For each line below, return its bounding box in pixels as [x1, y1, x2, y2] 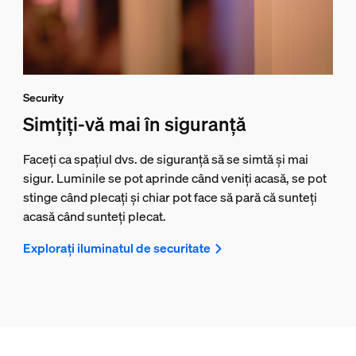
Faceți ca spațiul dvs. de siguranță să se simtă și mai [22, 149, 308, 168]
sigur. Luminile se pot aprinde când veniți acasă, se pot [22, 168, 327, 187]
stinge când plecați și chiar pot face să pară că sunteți [22, 188, 317, 206]
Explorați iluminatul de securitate [22, 238, 211, 257]
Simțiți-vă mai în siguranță [22, 110, 246, 137]
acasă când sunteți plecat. [22, 207, 166, 225]
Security [22, 89, 64, 105]
